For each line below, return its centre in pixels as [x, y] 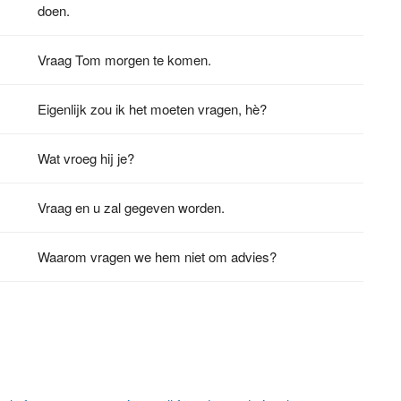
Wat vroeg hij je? [86, 158]
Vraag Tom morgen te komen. [125, 59]
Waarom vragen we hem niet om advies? [158, 256]
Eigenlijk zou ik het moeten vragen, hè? [153, 108]
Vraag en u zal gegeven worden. [132, 207]
